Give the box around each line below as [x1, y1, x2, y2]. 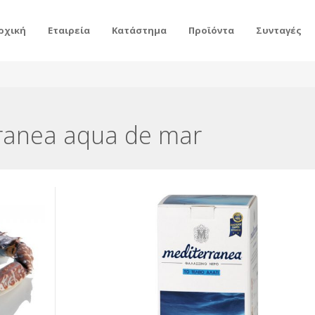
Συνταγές [255, 24, 302, 37]
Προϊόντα [188, 24, 234, 37]
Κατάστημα [111, 24, 167, 37]
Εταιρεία [47, 24, 90, 37]
